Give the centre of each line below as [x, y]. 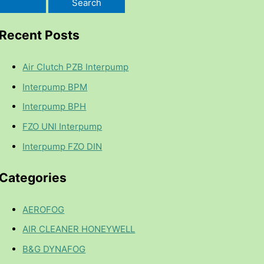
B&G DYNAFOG [54, 249]
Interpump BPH [55, 107]
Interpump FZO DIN [62, 146]
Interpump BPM [55, 87]
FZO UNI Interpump [62, 127]
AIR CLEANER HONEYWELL [79, 229]
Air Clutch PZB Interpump [76, 67]
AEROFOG [44, 209]
